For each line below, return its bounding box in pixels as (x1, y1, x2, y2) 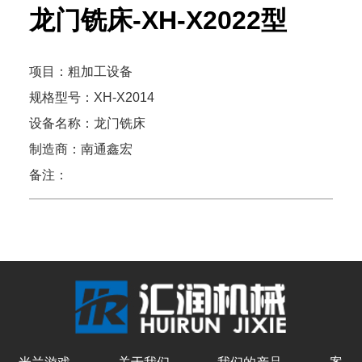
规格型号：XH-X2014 (28, 90, 154, 104)
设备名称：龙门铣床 (28, 116, 145, 130)
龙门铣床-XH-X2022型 (28, 6, 287, 35)
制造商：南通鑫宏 (28, 142, 133, 156)
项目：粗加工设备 (28, 65, 133, 78)
